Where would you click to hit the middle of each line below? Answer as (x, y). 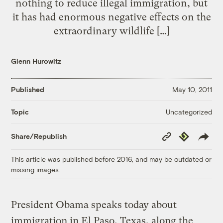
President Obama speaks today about (94, 205)
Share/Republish (39, 136)
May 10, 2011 (192, 90)
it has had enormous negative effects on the (111, 17)
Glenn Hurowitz (36, 61)
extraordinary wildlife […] (111, 31)
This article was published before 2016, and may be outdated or (111, 159)
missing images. (36, 169)
